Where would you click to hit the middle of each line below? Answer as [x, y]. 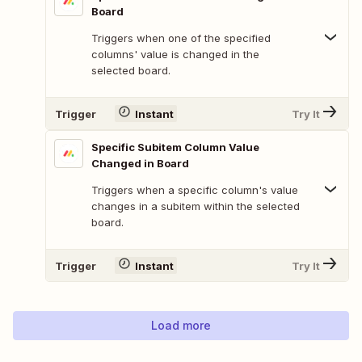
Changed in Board [140, 164]
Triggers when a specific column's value [195, 190]
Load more [181, 326]
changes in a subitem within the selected [196, 206]
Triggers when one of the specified [181, 38]
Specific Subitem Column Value [175, 147]
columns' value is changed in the [175, 55]
